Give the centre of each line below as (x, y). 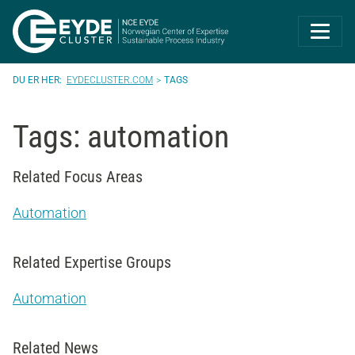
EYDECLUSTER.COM (110, 80)
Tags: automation (121, 136)
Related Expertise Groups (92, 262)
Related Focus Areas (78, 176)
